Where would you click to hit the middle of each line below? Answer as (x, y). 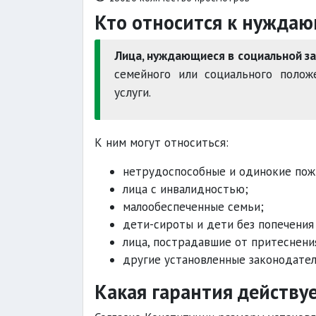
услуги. (133, 92)
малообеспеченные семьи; (193, 207)
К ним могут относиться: (162, 142)
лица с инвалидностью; (186, 189)
